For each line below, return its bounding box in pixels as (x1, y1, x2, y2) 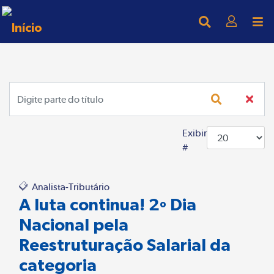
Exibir (182, 127, 207, 139)
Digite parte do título (9, 83, 97, 94)
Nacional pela (19, 215, 128, 234)
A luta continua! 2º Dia (19, 194, 196, 214)
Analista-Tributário (30, 181, 109, 193)
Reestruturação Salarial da (19, 235, 231, 254)
